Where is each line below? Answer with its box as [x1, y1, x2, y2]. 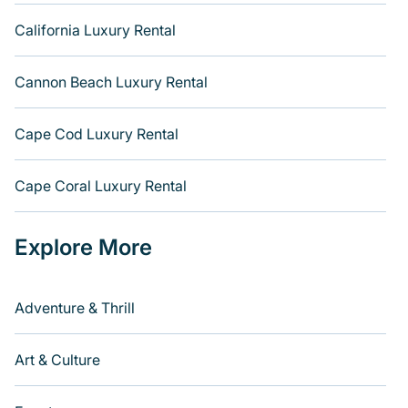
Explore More [15, 234, 152, 260]
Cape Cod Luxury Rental [15, 125, 178, 143]
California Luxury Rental [15, 21, 176, 39]
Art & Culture [15, 351, 100, 369]
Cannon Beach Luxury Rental [15, 73, 208, 91]
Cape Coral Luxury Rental [15, 177, 187, 195]
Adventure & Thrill [15, 299, 135, 317]
